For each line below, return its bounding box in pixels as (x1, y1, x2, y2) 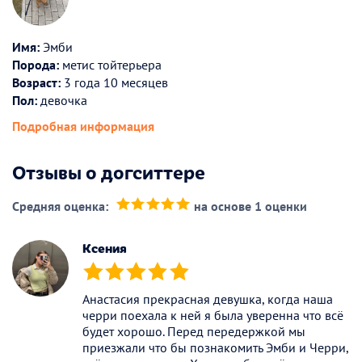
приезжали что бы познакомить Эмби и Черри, (82, 339, 348, 356)
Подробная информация (12, 117, 154, 134)
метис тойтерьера (59, 56, 162, 73)
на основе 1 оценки (193, 197, 307, 214)
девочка (37, 91, 87, 108)
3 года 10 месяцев (61, 74, 168, 90)
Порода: (12, 56, 59, 73)
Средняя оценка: (12, 197, 108, 214)
